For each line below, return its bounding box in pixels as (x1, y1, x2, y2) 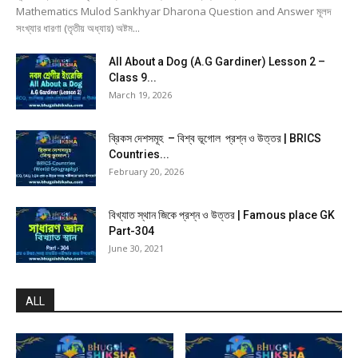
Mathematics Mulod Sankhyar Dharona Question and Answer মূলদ (16, 4, 331, 19)
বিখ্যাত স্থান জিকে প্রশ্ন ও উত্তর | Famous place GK (109, 209, 335, 222)
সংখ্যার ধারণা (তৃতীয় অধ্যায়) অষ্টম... (16, 21, 140, 36)
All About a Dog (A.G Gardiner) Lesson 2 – (109, 55, 325, 69)
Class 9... (109, 71, 157, 85)
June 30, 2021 (109, 242, 164, 255)
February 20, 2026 (109, 165, 184, 178)
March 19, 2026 (109, 89, 172, 101)
